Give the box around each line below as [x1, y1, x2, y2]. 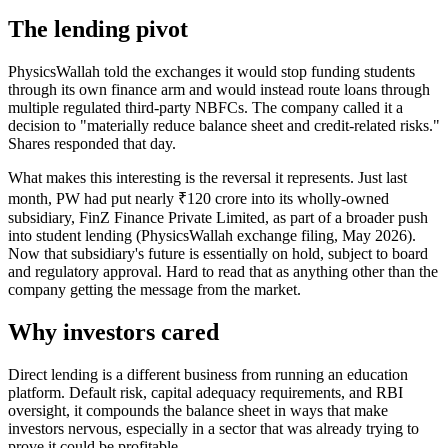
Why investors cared [8, 318, 219, 345]
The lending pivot [8, 15, 188, 42]
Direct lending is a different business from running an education [8, 365, 408, 383]
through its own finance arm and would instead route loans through [8, 80, 430, 98]
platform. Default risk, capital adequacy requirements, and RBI [8, 383, 403, 401]
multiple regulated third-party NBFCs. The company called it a [8, 98, 403, 116]
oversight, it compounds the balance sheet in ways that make [8, 401, 388, 419]
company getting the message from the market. [8, 280, 301, 298]
